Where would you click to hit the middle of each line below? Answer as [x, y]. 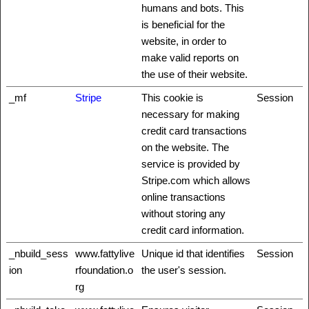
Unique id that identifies [193, 253]
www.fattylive [105, 253]
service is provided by [191, 164]
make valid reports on [190, 58]
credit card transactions [194, 131]
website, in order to [184, 41]
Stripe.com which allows [196, 180]
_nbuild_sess [39, 253]
